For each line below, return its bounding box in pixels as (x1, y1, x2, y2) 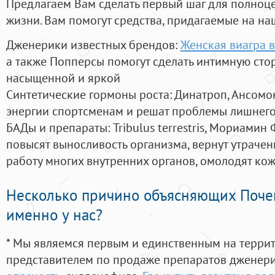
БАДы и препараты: (6, 119, 113, 136)
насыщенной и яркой (6, 69, 120, 87)
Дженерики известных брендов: (6, 36, 180, 53)
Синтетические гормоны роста (6, 86, 169, 103)
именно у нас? (6, 205, 103, 225)
